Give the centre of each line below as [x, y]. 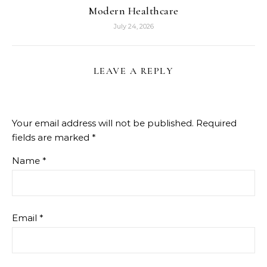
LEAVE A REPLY [133, 71]
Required [216, 123]
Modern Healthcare [133, 11]
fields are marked [52, 138]
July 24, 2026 [133, 27]
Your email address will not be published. [103, 123]
